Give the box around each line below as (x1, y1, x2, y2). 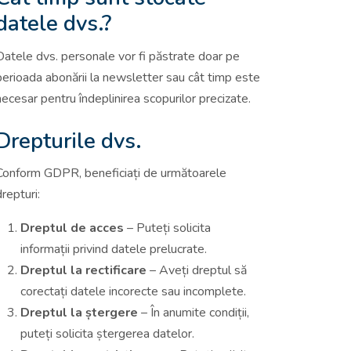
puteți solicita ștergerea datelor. (20, 324, 194, 342)
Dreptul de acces (20, 219, 124, 237)
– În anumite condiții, (138, 303, 249, 321)
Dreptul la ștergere (20, 303, 138, 321)
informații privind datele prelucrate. (20, 240, 207, 258)
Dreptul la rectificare (20, 261, 147, 279)
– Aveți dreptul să (147, 261, 247, 279)
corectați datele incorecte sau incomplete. (20, 282, 246, 300)
